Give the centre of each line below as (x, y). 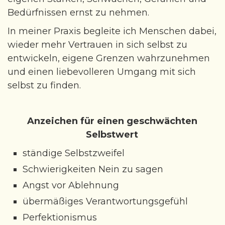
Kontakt (22, 17)
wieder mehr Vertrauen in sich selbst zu (97, 45)
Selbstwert (112, 135)
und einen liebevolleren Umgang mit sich (102, 72)
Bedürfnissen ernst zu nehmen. (78, 13)
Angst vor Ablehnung (71, 185)
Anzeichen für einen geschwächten (112, 121)
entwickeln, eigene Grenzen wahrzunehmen (109, 58)
